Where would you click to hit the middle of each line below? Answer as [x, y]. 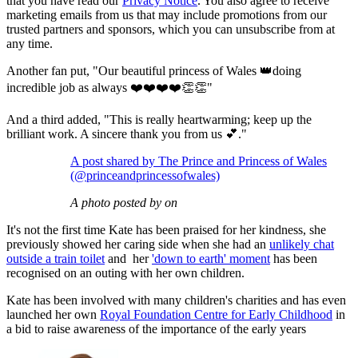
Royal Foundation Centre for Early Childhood [216, 314]
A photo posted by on [124, 202]
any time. [30, 43]
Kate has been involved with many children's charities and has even [176, 300]
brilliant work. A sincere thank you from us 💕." [127, 133]
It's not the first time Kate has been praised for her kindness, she [166, 229]
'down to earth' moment [211, 258]
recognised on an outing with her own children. [125, 272]
